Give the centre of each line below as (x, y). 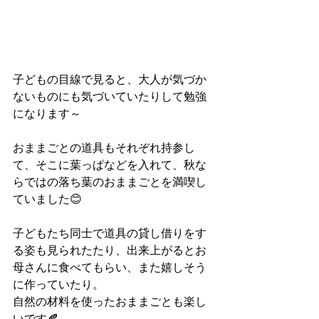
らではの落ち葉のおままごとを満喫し (110, 182)
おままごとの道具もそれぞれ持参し (104, 148)
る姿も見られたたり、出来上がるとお (110, 251)
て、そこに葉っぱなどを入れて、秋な (110, 165)
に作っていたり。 (58, 285)
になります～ (47, 114)
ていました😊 (47, 199)
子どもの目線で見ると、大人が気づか (110, 80)
